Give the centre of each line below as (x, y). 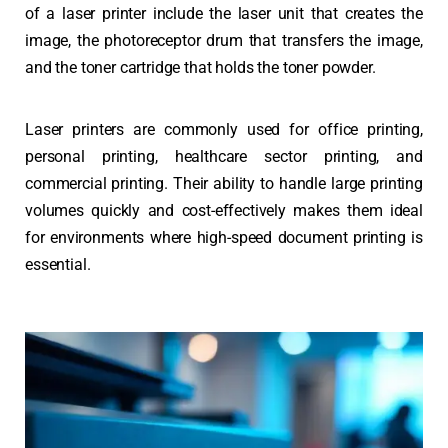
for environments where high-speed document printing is (224, 237)
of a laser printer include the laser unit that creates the (224, 14)
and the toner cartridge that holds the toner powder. (200, 68)
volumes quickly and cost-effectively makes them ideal (224, 210)
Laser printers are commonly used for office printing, (224, 129)
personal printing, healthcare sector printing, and (224, 156)
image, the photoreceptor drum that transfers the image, (224, 41)
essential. (58, 264)
